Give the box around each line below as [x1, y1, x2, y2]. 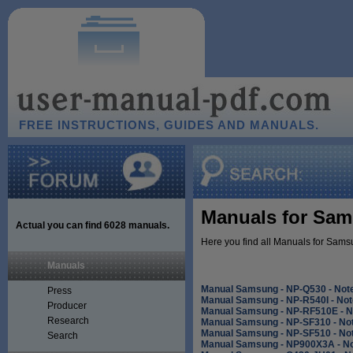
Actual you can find [16, 220, 104, 231]
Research [47, 315, 89, 326]
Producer [47, 300, 87, 311]
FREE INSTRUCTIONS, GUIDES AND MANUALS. [19, 118, 319, 132]
